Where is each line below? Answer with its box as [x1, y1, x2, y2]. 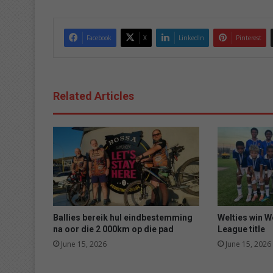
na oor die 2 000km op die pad [53, 224, 174, 234]
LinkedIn [179, 33, 204, 42]
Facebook [87, 33, 112, 42]
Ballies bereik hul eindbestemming [53, 212, 193, 222]
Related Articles [53, 89, 134, 102]
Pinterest [236, 33, 261, 42]
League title [217, 224, 265, 234]
